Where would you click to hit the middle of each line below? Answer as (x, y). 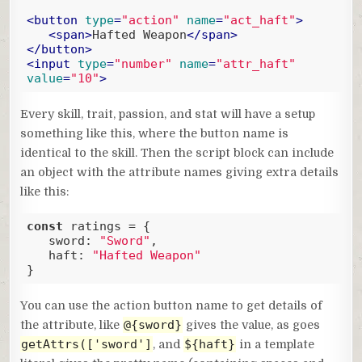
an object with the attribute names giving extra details (180, 172)
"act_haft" (259, 21)
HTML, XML (130, 98)
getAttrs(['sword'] (87, 344)
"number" (143, 64)
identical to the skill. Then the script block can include (177, 152)
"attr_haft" (255, 64)
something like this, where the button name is (155, 133)
